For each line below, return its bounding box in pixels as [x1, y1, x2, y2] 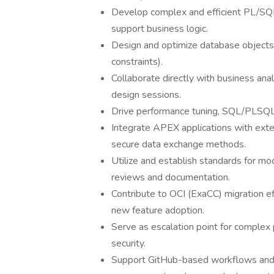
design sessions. [111, 88, 181, 102]
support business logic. [111, 22, 208, 35]
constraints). [111, 55, 163, 68]
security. [111, 237, 146, 250]
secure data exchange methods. [111, 138, 246, 151]
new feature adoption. [111, 204, 204, 217]
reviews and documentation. [111, 171, 230, 184]
